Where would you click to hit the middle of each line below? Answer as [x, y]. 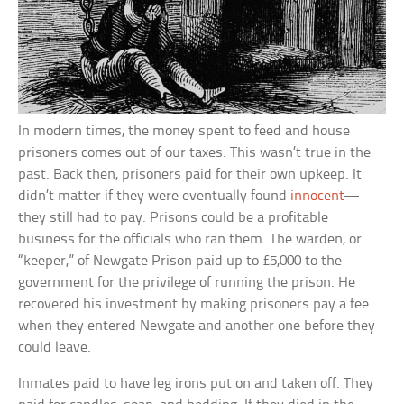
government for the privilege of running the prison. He [187, 282]
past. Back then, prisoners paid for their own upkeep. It [190, 174]
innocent [318, 196]
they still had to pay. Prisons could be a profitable [174, 217]
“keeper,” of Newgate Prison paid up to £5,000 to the [180, 261]
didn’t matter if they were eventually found [155, 196]
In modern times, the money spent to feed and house [184, 131]
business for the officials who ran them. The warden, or [190, 239]
